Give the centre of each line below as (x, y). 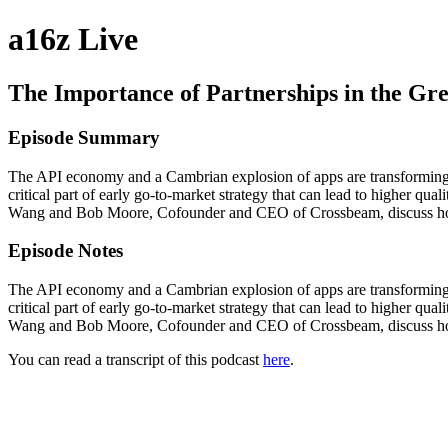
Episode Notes (65, 251)
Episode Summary (84, 137)
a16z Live (73, 39)
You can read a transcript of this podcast (135, 359)
